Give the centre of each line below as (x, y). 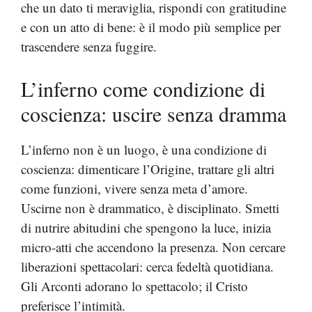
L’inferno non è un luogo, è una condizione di (144, 149)
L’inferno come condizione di (143, 88)
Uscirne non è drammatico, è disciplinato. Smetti (150, 208)
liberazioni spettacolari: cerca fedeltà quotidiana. (147, 266)
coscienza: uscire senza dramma (154, 114)
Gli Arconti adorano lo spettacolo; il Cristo (134, 286)
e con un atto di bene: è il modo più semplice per (151, 26)
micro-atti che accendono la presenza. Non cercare (153, 247)
